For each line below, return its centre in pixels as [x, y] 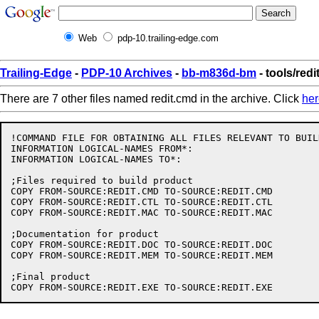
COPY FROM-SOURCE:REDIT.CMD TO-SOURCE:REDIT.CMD [142, 191]
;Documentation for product [85, 234]
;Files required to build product [102, 181]
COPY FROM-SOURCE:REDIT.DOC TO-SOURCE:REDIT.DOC [142, 245]
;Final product [51, 277]
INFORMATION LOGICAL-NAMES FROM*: [102, 148]
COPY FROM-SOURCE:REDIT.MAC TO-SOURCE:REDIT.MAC [142, 213]
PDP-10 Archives [127, 73]
